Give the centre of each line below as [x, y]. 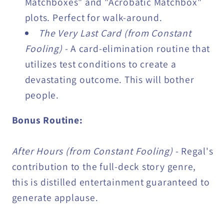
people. [42, 95]
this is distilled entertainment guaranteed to [111, 182]
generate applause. [55, 198]
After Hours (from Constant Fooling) [93, 151]
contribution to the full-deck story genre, [104, 167]
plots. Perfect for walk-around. [93, 17]
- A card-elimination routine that [137, 48]
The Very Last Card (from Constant [115, 33]
